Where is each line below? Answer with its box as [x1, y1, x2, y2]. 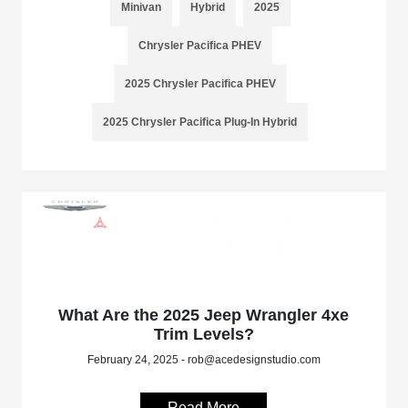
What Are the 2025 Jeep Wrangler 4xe [58, 305, 350, 324]
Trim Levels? [153, 324, 254, 343]
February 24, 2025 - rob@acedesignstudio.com [87, 352, 321, 366]
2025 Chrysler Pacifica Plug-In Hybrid [103, 116, 298, 129]
